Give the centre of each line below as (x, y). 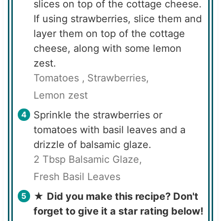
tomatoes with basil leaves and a (109, 129)
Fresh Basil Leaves (77, 176)
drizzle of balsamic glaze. (92, 144)
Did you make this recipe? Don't (122, 196)
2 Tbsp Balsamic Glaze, (88, 159)
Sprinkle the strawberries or (98, 115)
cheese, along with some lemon (107, 48)
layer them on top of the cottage (109, 33)
